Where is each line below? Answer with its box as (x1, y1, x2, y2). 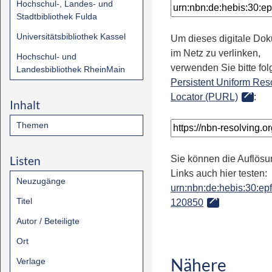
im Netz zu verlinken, (171, 48, 260, 58)
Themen (16, 120, 49, 130)
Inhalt (10, 98, 40, 112)
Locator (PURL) (171, 92, 238, 102)
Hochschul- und (16, 52, 76, 61)
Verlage (16, 256, 46, 266)
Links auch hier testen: (171, 168, 267, 178)
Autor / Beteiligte (16, 216, 80, 226)
